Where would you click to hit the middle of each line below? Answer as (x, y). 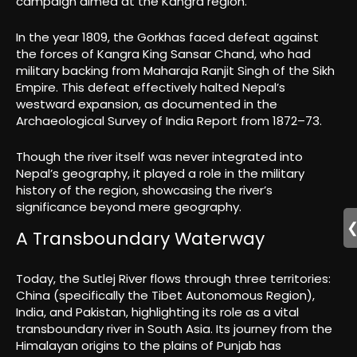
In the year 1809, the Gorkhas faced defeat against (167, 37)
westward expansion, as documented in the (147, 104)
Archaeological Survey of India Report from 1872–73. (169, 121)
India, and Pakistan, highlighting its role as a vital (157, 312)
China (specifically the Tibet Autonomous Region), (165, 295)
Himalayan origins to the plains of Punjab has (149, 345)
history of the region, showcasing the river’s (144, 190)
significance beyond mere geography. (129, 207)
